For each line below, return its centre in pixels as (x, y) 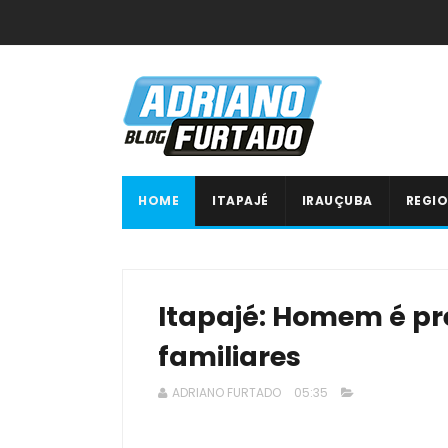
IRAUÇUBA (337, 200)
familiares (229, 356)
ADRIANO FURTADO (226, 392)
